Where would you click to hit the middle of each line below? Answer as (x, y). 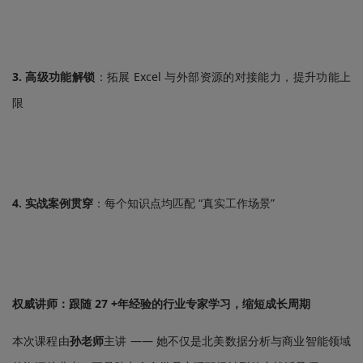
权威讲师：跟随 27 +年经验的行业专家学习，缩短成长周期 (161, 303)
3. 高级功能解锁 (54, 77)
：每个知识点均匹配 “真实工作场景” (184, 203)
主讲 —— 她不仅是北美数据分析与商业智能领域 (228, 341)
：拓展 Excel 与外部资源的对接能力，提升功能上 (223, 77)
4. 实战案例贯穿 (53, 203)
